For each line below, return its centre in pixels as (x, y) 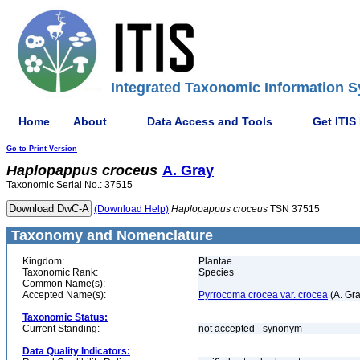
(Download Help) (131, 209)
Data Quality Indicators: (76, 351)
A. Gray (188, 170)
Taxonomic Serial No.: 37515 (70, 185)
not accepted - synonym (252, 329)
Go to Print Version (42, 149)
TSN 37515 (294, 209)
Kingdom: (43, 261)
